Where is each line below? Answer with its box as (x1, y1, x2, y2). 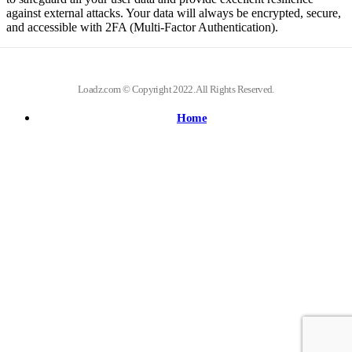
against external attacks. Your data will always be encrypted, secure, (6, 6, 341, 20)
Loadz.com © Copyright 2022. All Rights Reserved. (78, 83, 274, 95)
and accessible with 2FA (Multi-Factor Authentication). (6, 20, 278, 34)
